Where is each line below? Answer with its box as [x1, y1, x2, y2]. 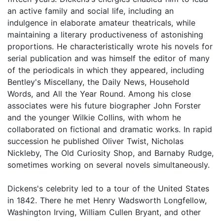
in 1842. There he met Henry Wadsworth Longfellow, [7, 195, 207, 205]
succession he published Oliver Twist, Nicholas [7, 136, 184, 146]
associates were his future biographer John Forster [7, 100, 201, 110]
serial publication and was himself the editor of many [7, 53, 210, 63]
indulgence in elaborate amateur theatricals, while [7, 17, 195, 28]
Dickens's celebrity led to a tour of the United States [7, 183, 209, 193]
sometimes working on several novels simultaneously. [7, 159, 210, 170]
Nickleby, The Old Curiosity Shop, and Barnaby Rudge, [7, 147, 214, 158]
